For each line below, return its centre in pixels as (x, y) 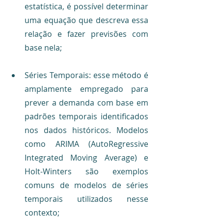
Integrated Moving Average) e (86, 157)
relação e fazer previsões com (86, 34)
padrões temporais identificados (86, 116)
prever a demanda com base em (86, 102)
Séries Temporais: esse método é (86, 75)
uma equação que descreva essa (86, 20)
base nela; (43, 47)
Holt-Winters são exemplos (86, 171)
